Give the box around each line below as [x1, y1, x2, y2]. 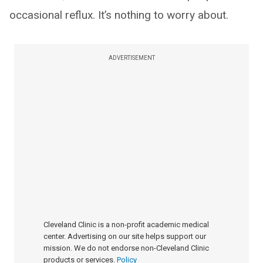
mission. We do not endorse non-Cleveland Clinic [43, 244, 209, 253]
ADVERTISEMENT [108, 55, 155, 62]
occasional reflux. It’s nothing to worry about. [9, 8, 228, 22]
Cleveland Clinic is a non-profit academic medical [43, 220, 209, 230]
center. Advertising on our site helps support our [43, 232, 206, 241]
